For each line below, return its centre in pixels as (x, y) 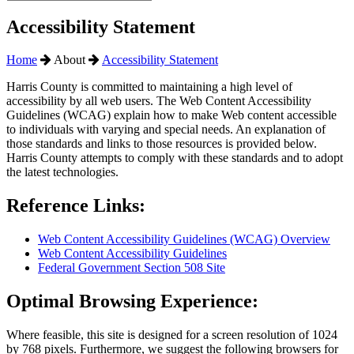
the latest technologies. (62, 172)
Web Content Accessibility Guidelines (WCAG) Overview (184, 239)
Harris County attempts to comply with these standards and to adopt (175, 158)
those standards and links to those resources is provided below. (162, 144)
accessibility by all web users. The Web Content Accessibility (159, 101)
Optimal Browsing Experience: (132, 301)
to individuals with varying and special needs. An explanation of (166, 130)
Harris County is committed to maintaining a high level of (149, 87)
